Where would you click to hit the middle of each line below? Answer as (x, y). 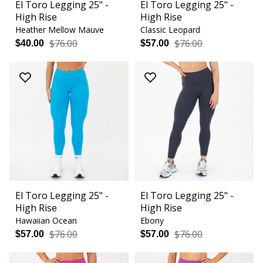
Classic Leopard (170, 30)
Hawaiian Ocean (46, 221)
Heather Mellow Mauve (60, 30)
